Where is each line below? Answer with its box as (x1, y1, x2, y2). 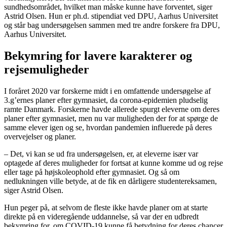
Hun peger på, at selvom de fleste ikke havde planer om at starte (4, 203, 208, 212)
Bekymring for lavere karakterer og (4, 49, 192, 63)
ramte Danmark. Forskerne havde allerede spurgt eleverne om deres (4, 105, 219, 114)
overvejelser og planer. (4, 132, 76, 141)
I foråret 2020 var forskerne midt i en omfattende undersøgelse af (4, 87, 211, 96)
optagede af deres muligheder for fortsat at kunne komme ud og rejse (4, 159, 223, 168)
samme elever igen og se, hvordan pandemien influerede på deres (4, 123, 212, 132)
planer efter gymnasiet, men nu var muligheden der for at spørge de (4, 114, 218, 123)
